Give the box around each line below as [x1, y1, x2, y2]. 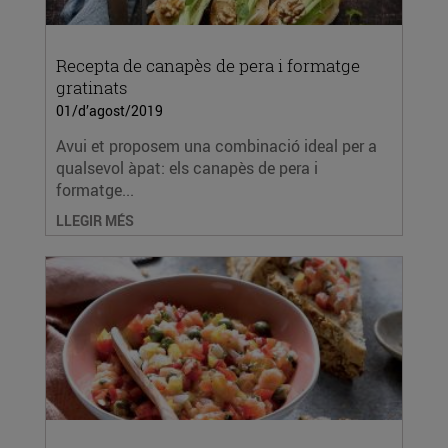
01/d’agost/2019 [56, 101, 163, 120]
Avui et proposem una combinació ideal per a [56, 135, 377, 157]
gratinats [56, 76, 128, 99]
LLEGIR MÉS [56, 211, 134, 230]
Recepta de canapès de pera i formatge [56, 54, 360, 77]
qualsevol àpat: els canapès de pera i [56, 157, 318, 179]
